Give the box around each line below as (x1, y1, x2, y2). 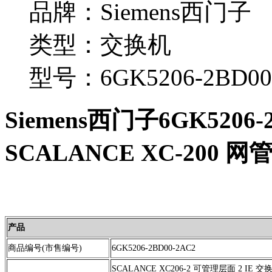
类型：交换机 (29, 31, 171, 58)
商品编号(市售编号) (8, 243, 82, 253)
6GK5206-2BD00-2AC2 (112, 243, 195, 253)
